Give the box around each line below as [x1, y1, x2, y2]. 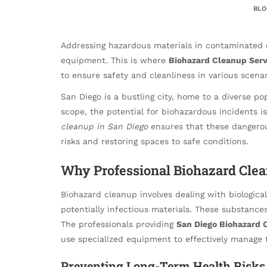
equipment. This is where [61, 55, 169, 65]
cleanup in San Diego [61, 122, 148, 132]
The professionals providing [61, 219, 176, 229]
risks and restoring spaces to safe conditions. [61, 136, 249, 147]
